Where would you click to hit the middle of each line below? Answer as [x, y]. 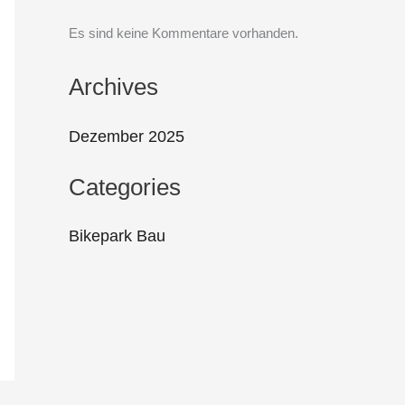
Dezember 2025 [127, 136]
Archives [113, 86]
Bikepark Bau [117, 236]
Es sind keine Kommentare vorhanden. [184, 33]
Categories [125, 187]
